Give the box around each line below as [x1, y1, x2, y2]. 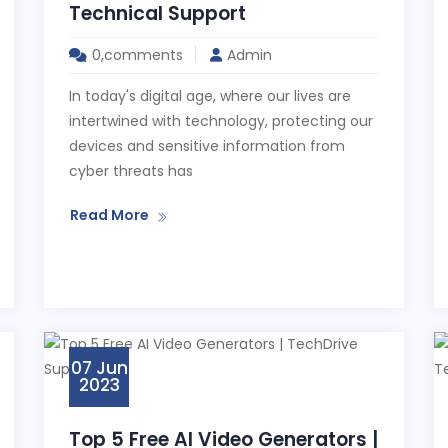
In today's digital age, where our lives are [69, 86, 351, 106]
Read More [70, 205, 149, 225]
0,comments [92, 45, 183, 65]
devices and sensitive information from [69, 136, 345, 156]
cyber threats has [69, 161, 193, 181]
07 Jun [70, 356, 128, 380]
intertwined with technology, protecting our [69, 111, 373, 131]
